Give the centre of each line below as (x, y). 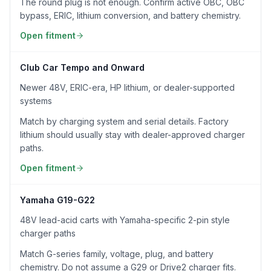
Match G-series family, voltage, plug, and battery (117, 254)
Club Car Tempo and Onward (82, 67)
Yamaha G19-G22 (57, 200)
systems (36, 101)
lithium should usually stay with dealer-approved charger (132, 135)
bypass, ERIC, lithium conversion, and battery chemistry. (130, 15)
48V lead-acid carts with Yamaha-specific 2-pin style (125, 220)
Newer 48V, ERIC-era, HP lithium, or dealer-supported (127, 87)
